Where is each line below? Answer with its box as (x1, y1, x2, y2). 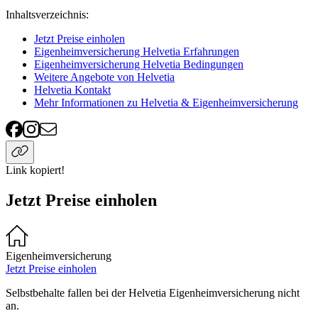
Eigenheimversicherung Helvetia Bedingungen (34, 58, 243, 71)
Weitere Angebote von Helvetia (34, 71, 175, 84)
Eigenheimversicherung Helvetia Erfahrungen (34, 45, 239, 58)
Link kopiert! (6, 164, 65, 177)
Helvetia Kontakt (34, 84, 111, 97)
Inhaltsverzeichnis (6, 9, 86, 21)
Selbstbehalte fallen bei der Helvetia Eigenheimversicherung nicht (6, 287, 300, 300)
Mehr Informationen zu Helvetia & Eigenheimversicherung (34, 97, 298, 109)
